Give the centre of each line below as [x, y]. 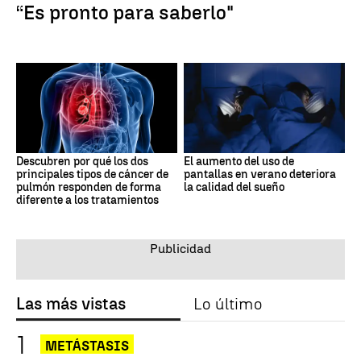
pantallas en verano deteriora [260, 175]
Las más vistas [71, 304]
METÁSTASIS [87, 346]
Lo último [228, 304]
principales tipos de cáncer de [92, 175]
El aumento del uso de [239, 162]
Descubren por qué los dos [82, 162]
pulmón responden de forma [89, 188]
